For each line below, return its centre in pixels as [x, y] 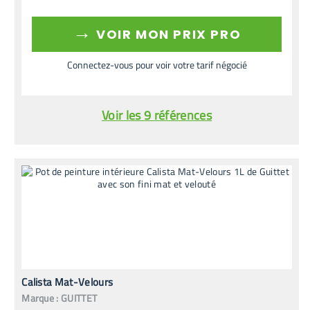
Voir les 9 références [157, 115]
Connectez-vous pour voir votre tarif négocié [157, 65]
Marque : [40, 298]
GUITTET [79, 298]
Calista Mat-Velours [67, 282]
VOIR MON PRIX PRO [167, 34]
